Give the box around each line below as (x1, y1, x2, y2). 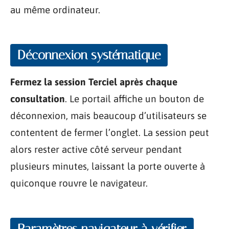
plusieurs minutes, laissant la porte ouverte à (10, 161, 205, 172)
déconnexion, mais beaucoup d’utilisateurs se (10, 110, 207, 121)
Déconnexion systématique (17, 48, 161, 62)
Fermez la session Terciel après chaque (10, 76, 177, 87)
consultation (10, 93, 65, 104)
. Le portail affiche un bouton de (65, 93, 204, 104)
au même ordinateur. (10, 4, 100, 15)
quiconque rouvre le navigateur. (10, 177, 148, 189)
